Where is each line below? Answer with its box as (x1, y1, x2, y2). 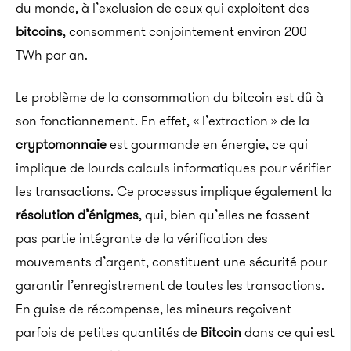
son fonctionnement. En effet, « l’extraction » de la (16, 111, 309, 130)
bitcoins (16, 22, 63, 41)
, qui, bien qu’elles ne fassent (139, 205, 310, 224)
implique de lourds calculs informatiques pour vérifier (16, 158, 331, 177)
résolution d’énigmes (16, 205, 139, 224)
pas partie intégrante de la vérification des (16, 229, 268, 248)
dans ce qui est (241, 323, 335, 342)
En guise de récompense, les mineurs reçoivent (16, 299, 291, 318)
